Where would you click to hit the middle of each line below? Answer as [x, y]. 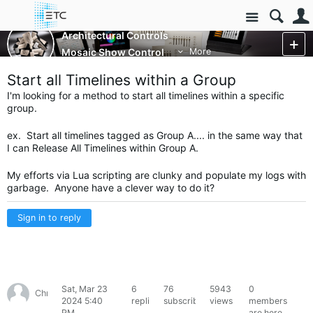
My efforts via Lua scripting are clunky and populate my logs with [156, 175]
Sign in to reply [49, 217]
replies [145, 300]
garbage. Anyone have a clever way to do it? [111, 187]
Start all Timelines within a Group [122, 80]
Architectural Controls [115, 36]
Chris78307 [59, 293]
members [268, 300]
